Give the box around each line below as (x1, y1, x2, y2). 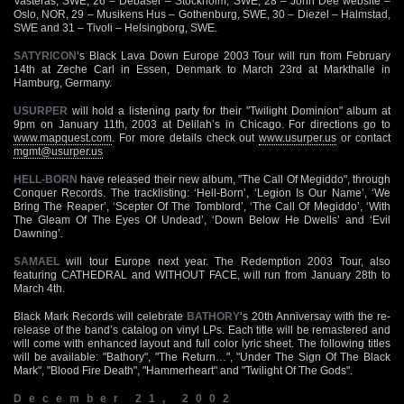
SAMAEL (14, 254, 60, 268)
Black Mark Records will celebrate (14, 309, 187, 323)
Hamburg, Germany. (14, 76, 112, 89)
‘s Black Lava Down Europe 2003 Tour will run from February (77, 49, 390, 62)
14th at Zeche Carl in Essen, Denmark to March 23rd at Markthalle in (14, 62, 390, 76)
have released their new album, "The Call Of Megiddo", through (78, 172, 390, 186)
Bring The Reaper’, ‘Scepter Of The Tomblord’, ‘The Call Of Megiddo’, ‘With (14, 199, 390, 213)
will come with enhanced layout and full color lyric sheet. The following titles (14, 336, 390, 350)
